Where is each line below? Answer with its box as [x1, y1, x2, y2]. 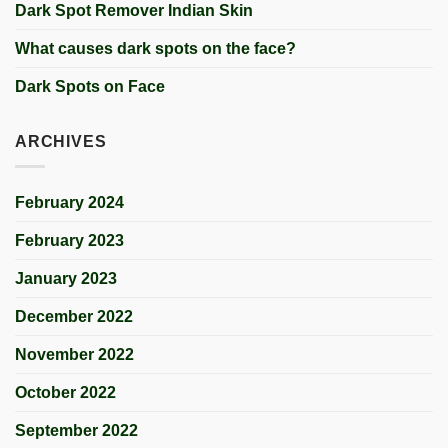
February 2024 [15, 193, 124, 211]
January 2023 [15, 269, 117, 287]
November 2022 [15, 345, 134, 363]
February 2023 [15, 231, 124, 249]
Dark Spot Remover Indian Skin [15, 2, 253, 20]
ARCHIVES [15, 133, 107, 151]
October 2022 [15, 383, 116, 401]
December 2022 [15, 307, 133, 325]
